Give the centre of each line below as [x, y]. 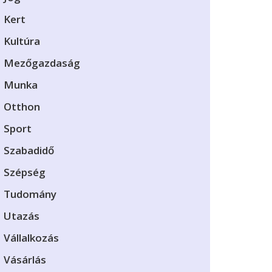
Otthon [22, 107]
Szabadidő [29, 150]
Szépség [25, 172]
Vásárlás [25, 260]
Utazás [22, 216]
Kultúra [22, 41]
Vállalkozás [31, 238]
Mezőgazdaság [42, 63]
